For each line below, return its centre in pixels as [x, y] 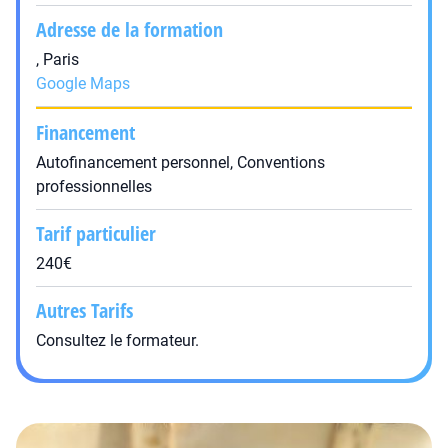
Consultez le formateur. [117, 340]
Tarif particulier [96, 233]
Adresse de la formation [129, 29]
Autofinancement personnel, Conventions [180, 162]
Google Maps [83, 83]
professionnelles [94, 186]
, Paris [57, 59]
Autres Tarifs [84, 310]
